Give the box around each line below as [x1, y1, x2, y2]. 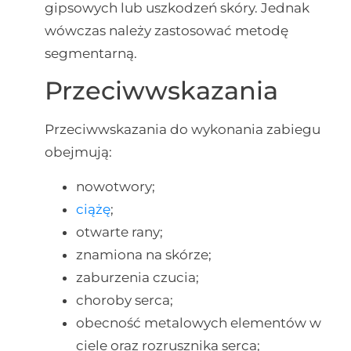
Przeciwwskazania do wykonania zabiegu [44, 121, 320, 138]
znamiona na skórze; [75, 246, 212, 262]
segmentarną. [44, 45, 137, 61]
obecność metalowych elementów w [75, 314, 321, 331]
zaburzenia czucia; [75, 269, 199, 285]
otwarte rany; [75, 223, 163, 240]
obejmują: [44, 144, 112, 161]
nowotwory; [75, 178, 155, 194]
